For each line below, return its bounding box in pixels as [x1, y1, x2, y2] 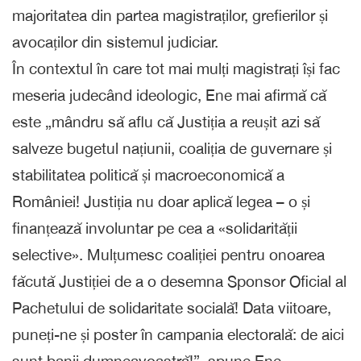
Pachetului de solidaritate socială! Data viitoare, [12, 299, 331, 317]
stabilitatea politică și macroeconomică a [12, 166, 284, 185]
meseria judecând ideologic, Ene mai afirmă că [12, 86, 326, 105]
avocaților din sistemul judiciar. [12, 33, 218, 52]
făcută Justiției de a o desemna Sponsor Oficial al [12, 272, 346, 291]
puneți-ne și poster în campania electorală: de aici [12, 326, 344, 344]
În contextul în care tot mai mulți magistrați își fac [12, 60, 340, 78]
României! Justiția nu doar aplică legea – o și [12, 193, 310, 211]
